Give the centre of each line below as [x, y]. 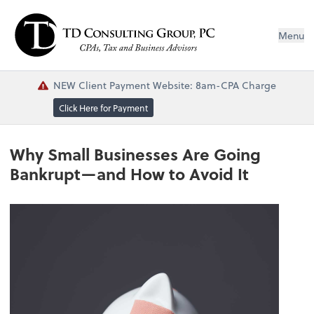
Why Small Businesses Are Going [136, 155]
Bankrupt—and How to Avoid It [130, 174]
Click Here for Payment [103, 108]
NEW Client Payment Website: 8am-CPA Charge [164, 85]
